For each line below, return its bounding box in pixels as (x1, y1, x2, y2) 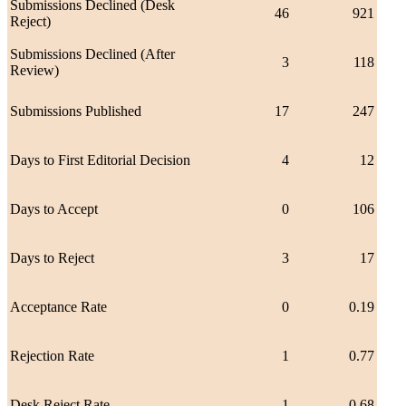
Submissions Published (10, 103, 141, 120)
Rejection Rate (10, 348, 94, 364)
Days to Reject (10, 250, 94, 266)
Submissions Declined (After (10, 46, 175, 63)
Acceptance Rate (10, 299, 107, 315)
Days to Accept (10, 201, 98, 217)
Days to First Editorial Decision (10, 152, 190, 169)
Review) (10, 63, 59, 79)
